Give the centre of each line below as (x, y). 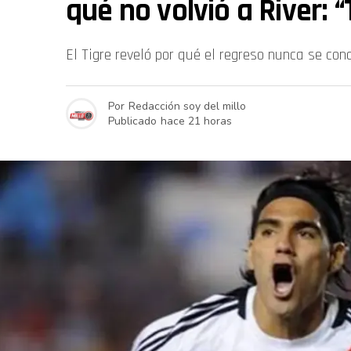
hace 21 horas (196, 121)
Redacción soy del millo (187, 106)
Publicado (132, 121)
